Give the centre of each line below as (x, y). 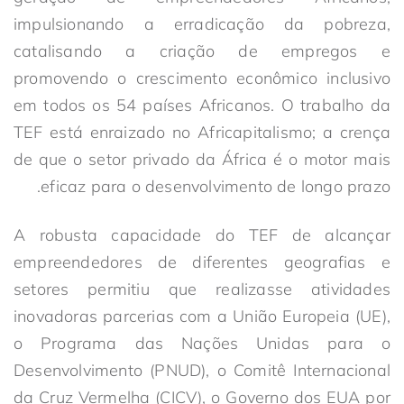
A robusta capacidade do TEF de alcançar (202, 235)
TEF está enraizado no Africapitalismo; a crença (202, 132)
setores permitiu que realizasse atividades (202, 289)
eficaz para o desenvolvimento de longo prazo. (216, 186)
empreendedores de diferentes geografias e (202, 262)
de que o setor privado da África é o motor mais (202, 159)
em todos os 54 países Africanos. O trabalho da (202, 105)
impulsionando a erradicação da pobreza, (202, 24)
